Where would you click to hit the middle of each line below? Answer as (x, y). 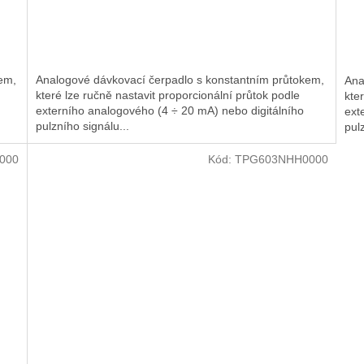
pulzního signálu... (83, 126)
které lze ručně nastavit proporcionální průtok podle (168, 95)
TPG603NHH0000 (281, 159)
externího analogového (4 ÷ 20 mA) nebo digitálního (170, 111)
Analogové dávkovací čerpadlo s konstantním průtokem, (180, 80)
